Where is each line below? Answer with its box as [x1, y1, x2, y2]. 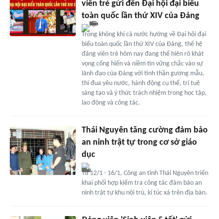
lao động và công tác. [81, 99, 140, 107]
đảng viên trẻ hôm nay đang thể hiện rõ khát [81, 50, 204, 58]
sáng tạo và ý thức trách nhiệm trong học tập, [81, 89, 207, 97]
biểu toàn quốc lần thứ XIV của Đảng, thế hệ [81, 40, 202, 48]
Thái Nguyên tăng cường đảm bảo [81, 125, 208, 135]
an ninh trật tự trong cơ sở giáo [81, 137, 197, 147]
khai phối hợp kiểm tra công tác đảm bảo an [81, 179, 202, 187]
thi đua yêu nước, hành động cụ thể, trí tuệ [81, 79, 200, 87]
